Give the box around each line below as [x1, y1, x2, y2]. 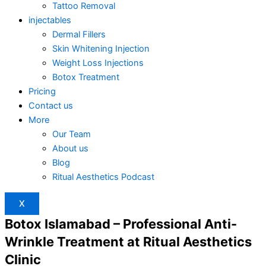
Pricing [28, 85, 56, 97]
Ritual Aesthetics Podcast [52, 171, 154, 182]
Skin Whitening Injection [52, 43, 150, 54]
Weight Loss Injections [52, 57, 144, 68]
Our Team [52, 128, 91, 140]
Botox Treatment [52, 71, 119, 83]
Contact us [28, 100, 73, 111]
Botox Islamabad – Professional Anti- [5, 216, 237, 232]
